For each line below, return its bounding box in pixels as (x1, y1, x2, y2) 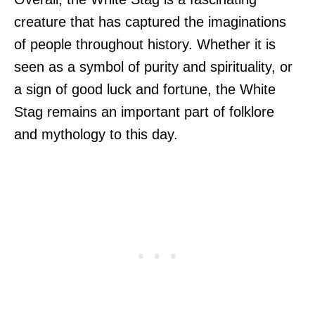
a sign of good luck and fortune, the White (14, 81, 276, 97)
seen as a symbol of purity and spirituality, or (14, 58, 292, 75)
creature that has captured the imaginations (14, 13, 286, 30)
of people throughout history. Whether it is (14, 36, 276, 52)
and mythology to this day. (14, 126, 178, 142)
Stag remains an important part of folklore (14, 103, 274, 120)
